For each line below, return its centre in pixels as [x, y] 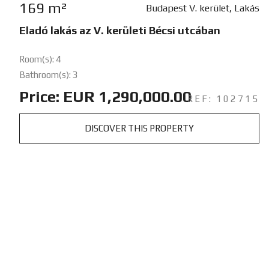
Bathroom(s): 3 [49, 74]
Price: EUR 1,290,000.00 [105, 96]
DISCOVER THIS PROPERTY [139, 128]
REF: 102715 [223, 98]
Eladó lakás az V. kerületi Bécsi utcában [120, 30]
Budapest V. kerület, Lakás [202, 8]
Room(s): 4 [40, 59]
